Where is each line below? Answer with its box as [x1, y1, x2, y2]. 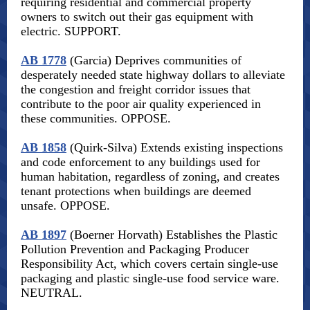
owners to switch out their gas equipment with [21, 10, 253, 24]
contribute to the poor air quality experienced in [21, 97, 261, 111]
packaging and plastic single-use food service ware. [21, 271, 280, 285]
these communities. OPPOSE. [21, 111, 171, 125]
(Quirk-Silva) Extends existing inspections [66, 140, 283, 154]
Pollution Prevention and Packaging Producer [21, 242, 249, 256]
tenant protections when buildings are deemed [21, 184, 251, 198]
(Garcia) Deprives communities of [66, 53, 241, 67]
